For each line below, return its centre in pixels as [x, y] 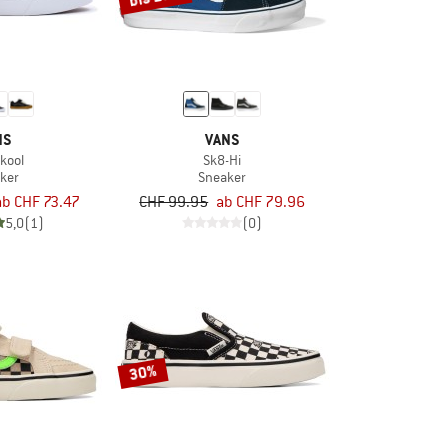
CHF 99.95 [174, 202]
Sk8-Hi [222, 160]
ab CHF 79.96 [261, 202]
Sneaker [222, 177]
